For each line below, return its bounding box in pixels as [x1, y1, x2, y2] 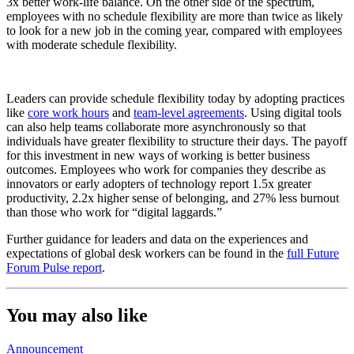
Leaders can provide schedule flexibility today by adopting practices [6, 91, 345, 105]
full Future [287, 246, 339, 260]
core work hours [28, 105, 109, 119]
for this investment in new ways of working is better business [6, 148, 310, 162]
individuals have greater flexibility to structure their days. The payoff [6, 134, 347, 148]
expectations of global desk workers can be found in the [6, 246, 287, 260]
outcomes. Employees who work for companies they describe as [6, 162, 326, 176]
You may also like [6, 304, 148, 326]
